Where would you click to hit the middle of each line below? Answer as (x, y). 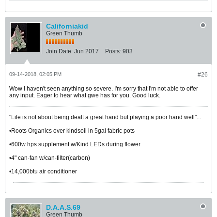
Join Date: (59, 52)
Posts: (113, 52)
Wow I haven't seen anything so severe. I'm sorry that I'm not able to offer (104, 89)
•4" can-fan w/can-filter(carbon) (50, 158)
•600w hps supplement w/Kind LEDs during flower (75, 145)
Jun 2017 (86, 52)
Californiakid (67, 26)
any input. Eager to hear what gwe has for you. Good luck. (85, 96)
